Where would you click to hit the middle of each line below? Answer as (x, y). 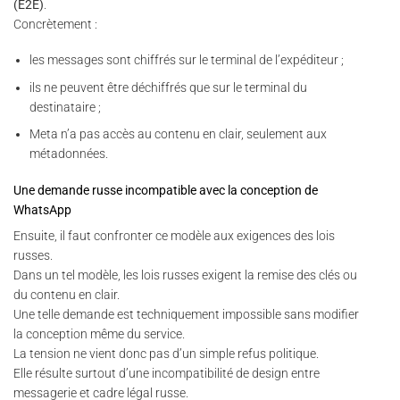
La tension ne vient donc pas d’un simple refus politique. (166, 353)
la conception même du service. (99, 333)
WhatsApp (42, 209)
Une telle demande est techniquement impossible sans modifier (186, 314)
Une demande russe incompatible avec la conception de (166, 190)
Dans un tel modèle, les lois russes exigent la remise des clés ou (185, 275)
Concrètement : (55, 25)
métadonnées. (69, 154)
